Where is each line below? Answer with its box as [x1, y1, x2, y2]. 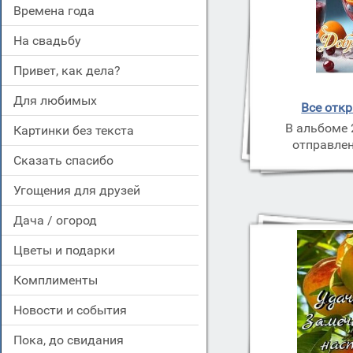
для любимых [23, 93, 97, 108]
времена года [21, 3, 95, 18]
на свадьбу [22, 33, 81, 48]
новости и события [22, 303, 127, 318]
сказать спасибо [21, 153, 113, 168]
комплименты [21, 273, 98, 288]
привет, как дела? [22, 63, 121, 78]
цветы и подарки [23, 243, 115, 258]
